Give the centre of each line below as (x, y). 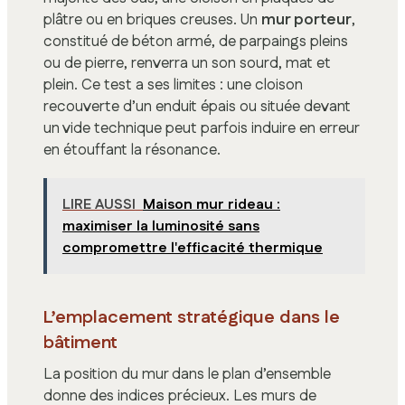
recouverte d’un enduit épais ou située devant (197, 106)
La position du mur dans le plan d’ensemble (187, 374)
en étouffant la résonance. (132, 150)
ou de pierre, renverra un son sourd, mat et (187, 63)
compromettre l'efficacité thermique (192, 249)
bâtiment (80, 342)
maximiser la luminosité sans (160, 227)
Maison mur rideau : (211, 205)
